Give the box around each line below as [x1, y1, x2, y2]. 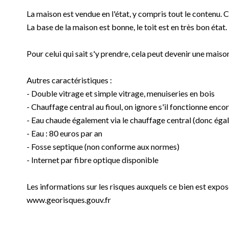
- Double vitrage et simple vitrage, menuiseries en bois [27, 88, 215, 98]
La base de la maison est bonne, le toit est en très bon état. [27, 22, 227, 32]
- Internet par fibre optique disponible [27, 155, 158, 165]
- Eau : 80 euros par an [27, 128, 102, 138]
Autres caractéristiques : [27, 75, 112, 85]
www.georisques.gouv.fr [27, 195, 111, 204]
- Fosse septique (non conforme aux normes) [27, 142, 179, 151]
